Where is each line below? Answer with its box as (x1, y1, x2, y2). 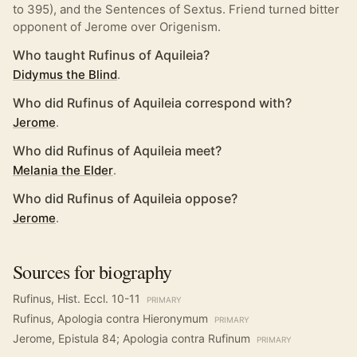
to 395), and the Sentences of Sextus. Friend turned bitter (13, 2, 339, 18)
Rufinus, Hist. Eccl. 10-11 (13, 292, 140, 306)
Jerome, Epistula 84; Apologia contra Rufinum (13, 331, 250, 346)
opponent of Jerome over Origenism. (13, 19, 221, 35)
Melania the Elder (13, 163, 113, 178)
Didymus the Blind (13, 67, 117, 83)
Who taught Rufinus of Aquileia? (13, 47, 210, 64)
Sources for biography (13, 259, 172, 285)
